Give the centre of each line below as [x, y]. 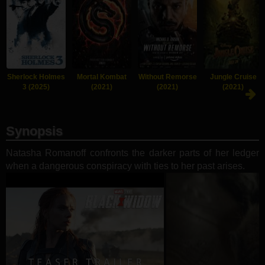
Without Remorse [167, 77]
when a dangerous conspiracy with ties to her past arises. [125, 166]
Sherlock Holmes [36, 77]
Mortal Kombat [102, 77]
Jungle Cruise [233, 77]
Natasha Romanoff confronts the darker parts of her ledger [132, 153]
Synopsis [34, 131]
